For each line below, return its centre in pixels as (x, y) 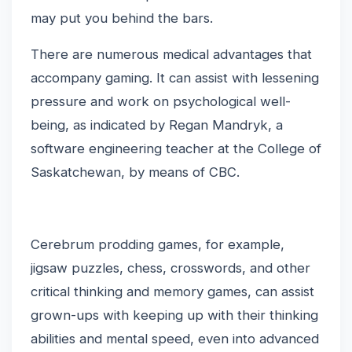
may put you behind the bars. (122, 18)
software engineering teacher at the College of (176, 148)
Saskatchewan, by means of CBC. (135, 172)
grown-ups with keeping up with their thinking (174, 315)
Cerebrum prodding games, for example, (158, 244)
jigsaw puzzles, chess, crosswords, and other (170, 268)
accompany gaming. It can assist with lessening (175, 78)
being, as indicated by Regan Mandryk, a (157, 125)
